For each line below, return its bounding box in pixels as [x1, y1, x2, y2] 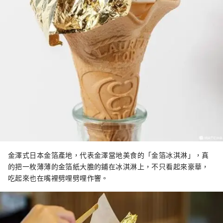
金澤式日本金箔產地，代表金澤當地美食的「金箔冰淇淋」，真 [8, 150, 209, 160]
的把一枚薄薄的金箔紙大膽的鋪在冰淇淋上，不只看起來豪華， [8, 161, 209, 172]
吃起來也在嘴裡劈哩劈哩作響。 [8, 173, 109, 183]
